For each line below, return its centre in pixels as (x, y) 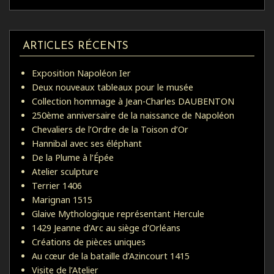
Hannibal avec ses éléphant (87, 143)
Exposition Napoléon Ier (81, 73)
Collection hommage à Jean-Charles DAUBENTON (133, 101)
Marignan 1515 (62, 199)
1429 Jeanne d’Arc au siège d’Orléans (106, 228)
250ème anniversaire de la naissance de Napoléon (133, 115)
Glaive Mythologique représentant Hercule (118, 213)
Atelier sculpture (65, 171)
